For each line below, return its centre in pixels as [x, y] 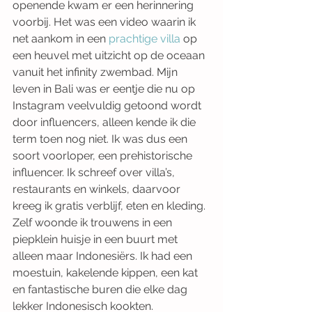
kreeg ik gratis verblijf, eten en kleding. [110, 206]
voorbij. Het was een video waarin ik [106, 22]
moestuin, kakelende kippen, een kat [107, 273]
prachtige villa [145, 39]
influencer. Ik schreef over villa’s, [95, 172]
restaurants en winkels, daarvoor [98, 189]
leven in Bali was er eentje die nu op [105, 89]
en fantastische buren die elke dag [101, 289]
